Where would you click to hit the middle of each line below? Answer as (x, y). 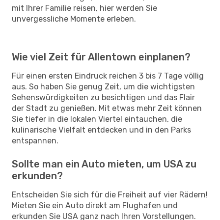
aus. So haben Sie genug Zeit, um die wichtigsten (103, 86)
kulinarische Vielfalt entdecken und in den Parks (101, 130)
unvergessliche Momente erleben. (74, 19)
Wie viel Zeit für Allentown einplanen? (101, 57)
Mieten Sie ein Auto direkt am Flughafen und (95, 205)
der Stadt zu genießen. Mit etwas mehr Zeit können (107, 108)
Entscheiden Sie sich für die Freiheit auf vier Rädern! (110, 194)
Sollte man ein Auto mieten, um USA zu (104, 164)
